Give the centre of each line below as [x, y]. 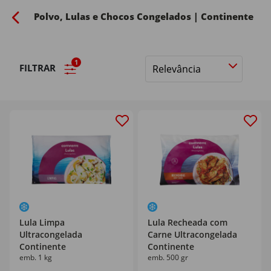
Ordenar [162, 75]
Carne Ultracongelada [192, 234]
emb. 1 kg [36, 257]
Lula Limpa [42, 222]
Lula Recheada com [188, 222]
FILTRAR [39, 68]
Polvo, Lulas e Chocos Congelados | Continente [144, 16]
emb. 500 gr [168, 257]
